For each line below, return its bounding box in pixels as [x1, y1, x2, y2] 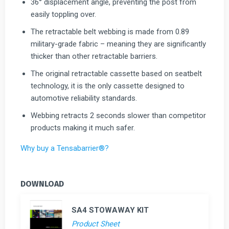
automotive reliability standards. [31, 93, 137, 103]
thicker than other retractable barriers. [31, 51, 157, 61]
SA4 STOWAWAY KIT [72, 205, 149, 215]
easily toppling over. [31, 9, 96, 19]
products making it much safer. [31, 123, 135, 132]
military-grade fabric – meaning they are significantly [31, 39, 206, 49]
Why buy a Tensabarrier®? [20, 143, 109, 153]
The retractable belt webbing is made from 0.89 [31, 27, 189, 36]
